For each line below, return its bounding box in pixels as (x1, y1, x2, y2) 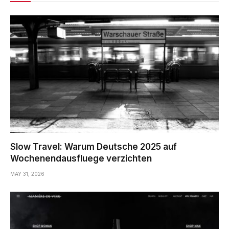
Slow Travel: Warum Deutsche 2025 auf (10, 141, 177, 152)
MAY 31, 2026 (10, 170, 44, 177)
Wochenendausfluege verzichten (10, 153, 152, 164)
